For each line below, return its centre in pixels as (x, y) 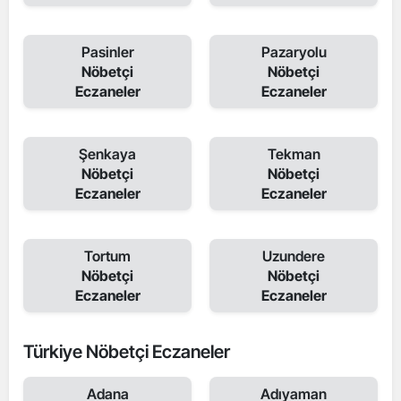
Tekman (294, 154)
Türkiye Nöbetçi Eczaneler (127, 352)
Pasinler (107, 52)
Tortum (107, 256)
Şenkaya (107, 154)
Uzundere (294, 256)
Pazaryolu (294, 52)
